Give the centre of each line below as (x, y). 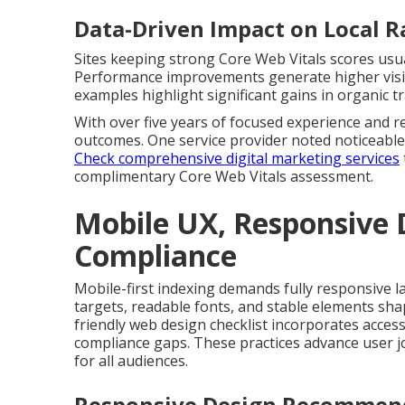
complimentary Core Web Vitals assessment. (224, 176)
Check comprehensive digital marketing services (237, 158)
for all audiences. (131, 361)
